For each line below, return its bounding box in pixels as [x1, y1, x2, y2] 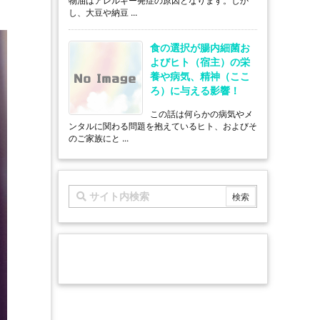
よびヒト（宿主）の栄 [150, 55, 250, 68]
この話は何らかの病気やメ [150, 108, 253, 119]
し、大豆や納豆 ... [69, 6, 137, 18]
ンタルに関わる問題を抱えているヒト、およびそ [69, 120, 257, 131]
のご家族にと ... [69, 132, 129, 144]
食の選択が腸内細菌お [150, 41, 250, 54]
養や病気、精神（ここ [150, 69, 250, 82]
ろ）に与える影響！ [150, 84, 240, 96]
